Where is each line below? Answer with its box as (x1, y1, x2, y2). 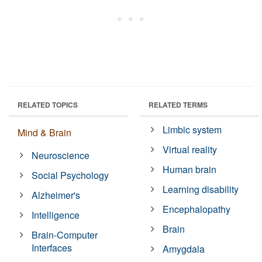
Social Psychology (32, 168, 109, 182)
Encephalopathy (163, 202, 231, 216)
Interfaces (32, 241, 73, 255)
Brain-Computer (32, 228, 98, 242)
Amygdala (163, 242, 205, 256)
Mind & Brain (18, 126, 71, 140)
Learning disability (163, 182, 239, 196)
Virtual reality (163, 143, 218, 157)
